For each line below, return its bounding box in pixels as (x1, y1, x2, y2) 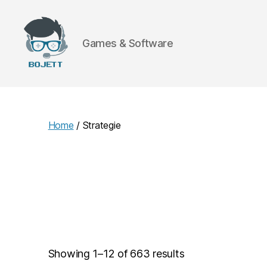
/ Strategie (73, 119, 121, 131)
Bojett (23, 69, 52, 82)
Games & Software (82, 37, 173, 50)
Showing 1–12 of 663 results (48, 247, 185, 260)
